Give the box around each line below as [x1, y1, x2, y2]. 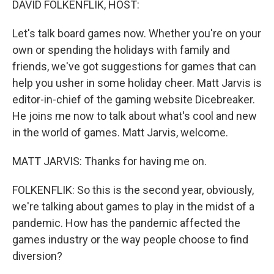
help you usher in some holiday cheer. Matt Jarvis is [12, 76, 262, 89]
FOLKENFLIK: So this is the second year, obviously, [12, 183, 254, 196]
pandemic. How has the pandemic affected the [12, 217, 240, 229]
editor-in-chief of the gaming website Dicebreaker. [12, 93, 255, 106]
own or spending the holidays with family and [12, 43, 230, 56]
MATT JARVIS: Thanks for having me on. [12, 155, 207, 168]
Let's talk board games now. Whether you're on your [12, 27, 261, 40]
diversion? [12, 250, 62, 262]
